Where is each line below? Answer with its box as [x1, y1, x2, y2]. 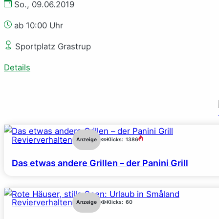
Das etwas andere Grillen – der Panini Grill [12, 157, 188, 168]
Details [4, 62, 30, 72]
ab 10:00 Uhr [12, 21, 63, 31]
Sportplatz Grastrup [13, 41, 91, 51]
